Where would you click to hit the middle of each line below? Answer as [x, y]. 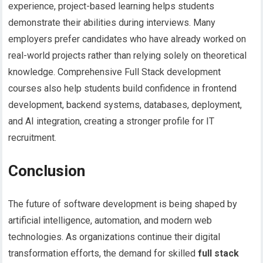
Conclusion [47, 171]
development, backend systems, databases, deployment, [125, 105]
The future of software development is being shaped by [123, 204]
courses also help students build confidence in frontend [123, 89]
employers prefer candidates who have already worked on [127, 39]
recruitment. [33, 138]
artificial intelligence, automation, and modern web [110, 221]
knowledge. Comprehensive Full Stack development [115, 72]
